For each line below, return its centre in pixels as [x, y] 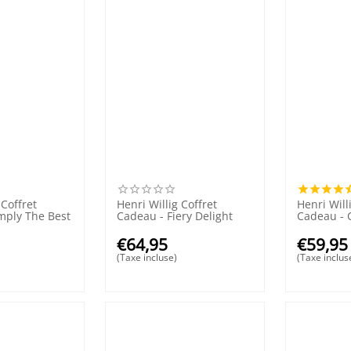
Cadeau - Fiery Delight [175, 215]
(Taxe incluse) [147, 257]
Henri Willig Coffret [167, 204]
